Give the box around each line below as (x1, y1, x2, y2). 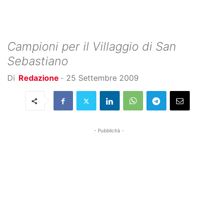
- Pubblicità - (94, 127, 124, 133)
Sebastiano (7, 54, 68, 68)
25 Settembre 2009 (66, 73, 139, 83)
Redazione (18, 73, 59, 83)
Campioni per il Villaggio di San (7, 39, 176, 54)
